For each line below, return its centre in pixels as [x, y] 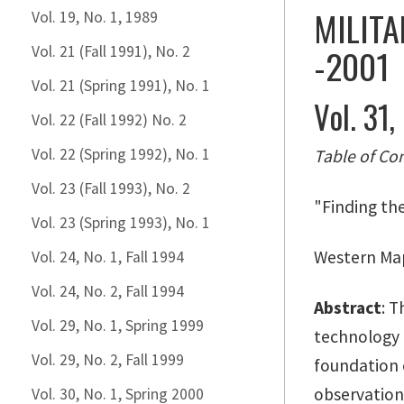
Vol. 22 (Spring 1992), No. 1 [121, 154]
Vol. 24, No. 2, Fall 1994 [108, 291]
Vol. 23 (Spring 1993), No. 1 [121, 223]
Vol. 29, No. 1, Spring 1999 [118, 326]
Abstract [348, 308]
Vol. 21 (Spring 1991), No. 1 [121, 86]
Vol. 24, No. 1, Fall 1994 [108, 257]
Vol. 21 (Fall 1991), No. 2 [111, 51]
